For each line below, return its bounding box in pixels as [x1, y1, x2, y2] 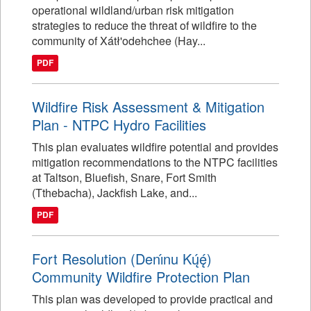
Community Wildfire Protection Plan [32, 267, 250, 287]
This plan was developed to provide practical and [32, 291, 273, 307]
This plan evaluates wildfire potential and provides [32, 139, 278, 155]
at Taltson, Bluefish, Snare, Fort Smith [32, 169, 217, 185]
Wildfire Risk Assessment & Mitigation [32, 96, 264, 117]
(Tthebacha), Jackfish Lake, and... [32, 185, 197, 201]
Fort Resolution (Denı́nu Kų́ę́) [32, 249, 212, 269]
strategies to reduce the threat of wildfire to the [32, 17, 257, 33]
